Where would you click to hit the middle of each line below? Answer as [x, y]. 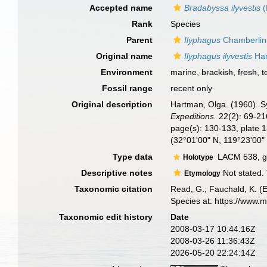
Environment [127, 72]
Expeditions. [194, 116]
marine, [186, 72]
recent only [192, 88]
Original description [112, 104]
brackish [218, 72]
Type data [133, 156]
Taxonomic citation [114, 189]
